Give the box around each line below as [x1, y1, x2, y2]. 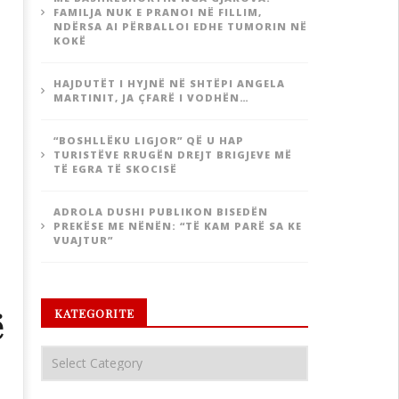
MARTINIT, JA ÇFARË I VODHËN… [53, 91, 249, 104]
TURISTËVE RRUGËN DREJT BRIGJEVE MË [53, 148, 292, 161]
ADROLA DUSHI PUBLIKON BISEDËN [53, 205, 268, 218]
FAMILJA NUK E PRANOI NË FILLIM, [53, 5, 262, 19]
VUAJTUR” [53, 233, 113, 247]
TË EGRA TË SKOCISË [53, 162, 177, 175]
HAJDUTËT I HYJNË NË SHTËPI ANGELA [53, 77, 285, 90]
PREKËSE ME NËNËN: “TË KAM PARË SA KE [53, 219, 302, 232]
